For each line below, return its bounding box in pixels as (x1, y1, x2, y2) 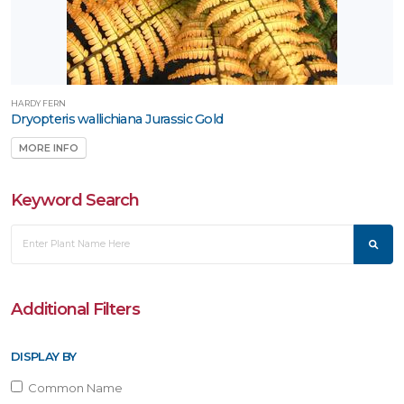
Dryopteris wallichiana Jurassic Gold (11, 111, 224, 128)
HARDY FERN (11, 98, 66, 109)
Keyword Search (11, 188, 140, 210)
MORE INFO (19, 142, 78, 154)
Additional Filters (11, 298, 140, 319)
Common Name (23, 380, 123, 395)
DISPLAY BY (11, 348, 77, 363)
